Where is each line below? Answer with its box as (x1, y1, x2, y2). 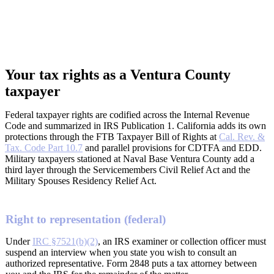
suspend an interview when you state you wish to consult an (6, 247, 237, 258)
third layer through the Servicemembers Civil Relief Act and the (5, 164, 250, 175)
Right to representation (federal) (6, 213, 166, 226)
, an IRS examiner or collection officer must (98, 236, 266, 247)
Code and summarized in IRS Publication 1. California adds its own (5, 120, 266, 131)
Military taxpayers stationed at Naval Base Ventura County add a (5, 153, 254, 164)
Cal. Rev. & (219, 131, 265, 142)
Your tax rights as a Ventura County (5, 66, 231, 83)
